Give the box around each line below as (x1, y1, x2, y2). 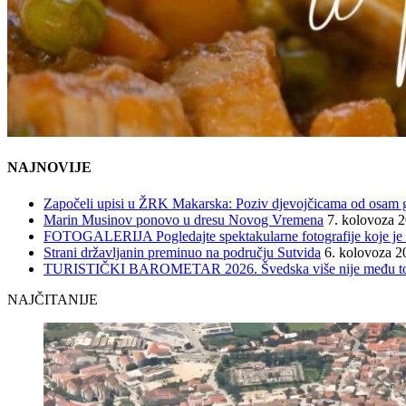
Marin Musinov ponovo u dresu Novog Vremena (43, 211, 324, 227)
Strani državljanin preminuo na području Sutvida (43, 244, 321, 260)
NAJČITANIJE (7, 291, 98, 307)
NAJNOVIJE (7, 159, 92, 176)
